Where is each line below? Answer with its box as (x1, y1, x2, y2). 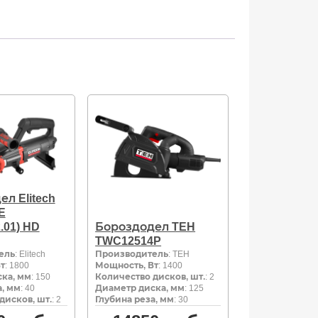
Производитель (95, 248, 169, 259)
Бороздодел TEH (95, 220, 196, 233)
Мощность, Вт (95, 260, 159, 270)
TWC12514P (95, 234, 162, 247)
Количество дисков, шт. (95, 271, 206, 282)
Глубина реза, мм (95, 294, 175, 305)
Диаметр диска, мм (95, 283, 185, 293)
